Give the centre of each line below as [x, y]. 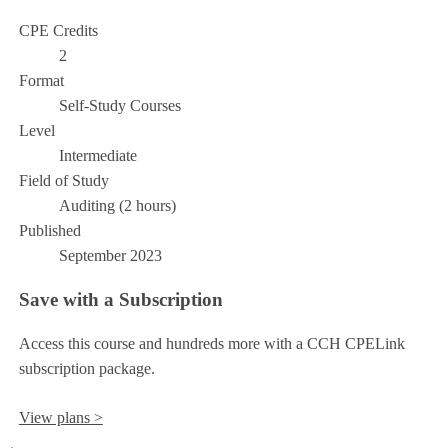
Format [41, 81]
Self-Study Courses [119, 106]
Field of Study [63, 181]
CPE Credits [58, 31]
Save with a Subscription [120, 299]
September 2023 [110, 256]
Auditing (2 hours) [117, 206]
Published [49, 231]
